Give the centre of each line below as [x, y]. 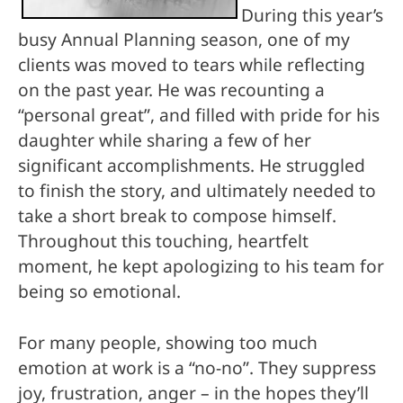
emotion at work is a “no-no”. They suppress [197, 368]
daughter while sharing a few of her [165, 141]
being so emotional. [99, 292]
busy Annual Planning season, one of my [184, 40]
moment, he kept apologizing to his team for [201, 267]
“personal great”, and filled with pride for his [199, 116]
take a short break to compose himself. [177, 216]
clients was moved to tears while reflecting [192, 65]
